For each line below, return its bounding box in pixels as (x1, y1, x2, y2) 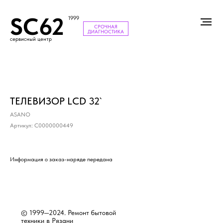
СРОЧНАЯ (94, 23, 117, 29)
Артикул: (10, 122, 34, 129)
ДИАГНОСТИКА (88, 28, 124, 34)
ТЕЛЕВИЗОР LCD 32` (10, 95, 102, 107)
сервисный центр (10, 36, 52, 42)
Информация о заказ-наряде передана (10, 156, 112, 163)
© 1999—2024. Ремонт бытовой (21, 209, 116, 217)
